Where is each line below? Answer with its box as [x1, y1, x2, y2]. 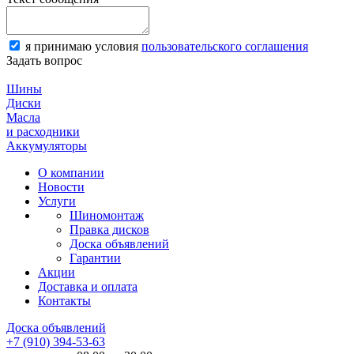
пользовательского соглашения [141, 40, 308, 53]
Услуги [38, 194, 76, 208]
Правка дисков [70, 223, 149, 236]
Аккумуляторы [6, 139, 87, 153]
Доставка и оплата [38, 280, 137, 293]
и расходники [6, 125, 80, 138]
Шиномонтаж [70, 209, 144, 222]
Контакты [38, 294, 91, 307]
